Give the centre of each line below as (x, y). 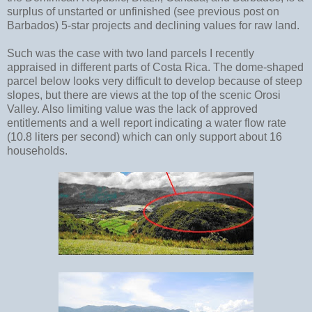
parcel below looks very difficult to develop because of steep (155, 81)
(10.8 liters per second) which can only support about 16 (145, 136)
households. (37, 150)
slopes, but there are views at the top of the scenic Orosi (144, 95)
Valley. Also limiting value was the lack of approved (132, 109)
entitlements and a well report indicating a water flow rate (147, 123)
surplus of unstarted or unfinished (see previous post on (143, 11)
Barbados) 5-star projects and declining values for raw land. (153, 25)
